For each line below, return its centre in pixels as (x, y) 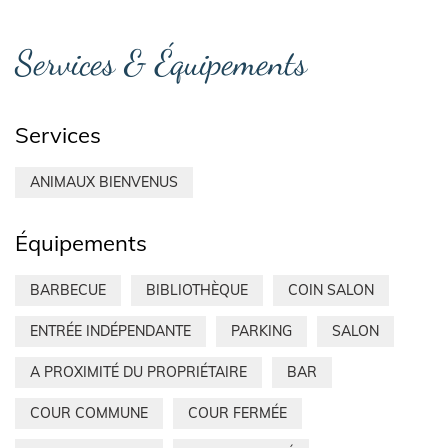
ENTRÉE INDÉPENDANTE (110, 331)
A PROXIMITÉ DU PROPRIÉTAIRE (138, 372)
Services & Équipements (161, 63)
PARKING (261, 331)
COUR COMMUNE (89, 413)
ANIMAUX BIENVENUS (104, 182)
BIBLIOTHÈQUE (197, 290)
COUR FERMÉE (237, 413)
